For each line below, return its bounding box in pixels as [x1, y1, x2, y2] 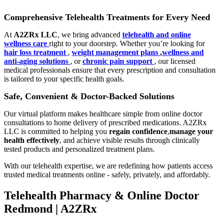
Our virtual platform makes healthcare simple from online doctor [4, 110, 202, 118]
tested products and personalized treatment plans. [4, 145, 155, 154]
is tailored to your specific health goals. [4, 75, 124, 83]
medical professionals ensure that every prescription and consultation [4, 66, 216, 75]
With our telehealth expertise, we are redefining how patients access [4, 162, 213, 170]
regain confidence [109, 127, 167, 136]
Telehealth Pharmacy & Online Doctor [4, 189, 199, 202]
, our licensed [154, 57, 195, 66]
